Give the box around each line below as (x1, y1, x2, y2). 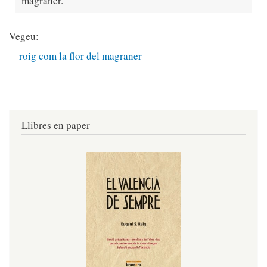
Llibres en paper (21, 117, 90, 132)
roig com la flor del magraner (19, 49, 142, 63)
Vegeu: (9, 29, 39, 43)
